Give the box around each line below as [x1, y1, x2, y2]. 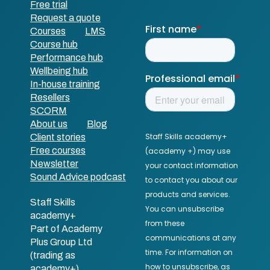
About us [30, 119, 67, 129]
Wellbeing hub [30, 66, 88, 76]
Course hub [30, 39, 78, 49]
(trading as [30, 250, 75, 260]
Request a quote [30, 13, 101, 23]
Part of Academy [30, 224, 102, 234]
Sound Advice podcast [30, 172, 126, 182]
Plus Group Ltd [30, 237, 92, 247]
